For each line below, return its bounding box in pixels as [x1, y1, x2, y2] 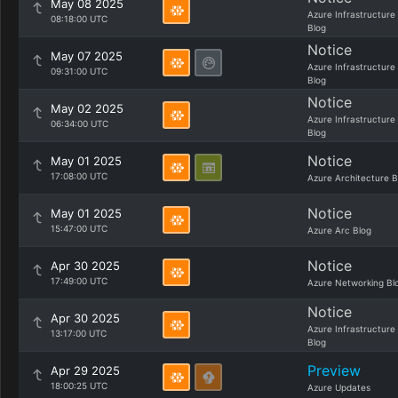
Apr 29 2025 [51, 363, 120, 378]
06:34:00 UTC [51, 118, 108, 129]
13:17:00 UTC [51, 328, 107, 338]
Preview [307, 362, 361, 379]
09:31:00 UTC [51, 66, 107, 76]
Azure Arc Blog [307, 225, 371, 235]
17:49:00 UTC [51, 275, 107, 286]
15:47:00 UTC [51, 223, 107, 234]
